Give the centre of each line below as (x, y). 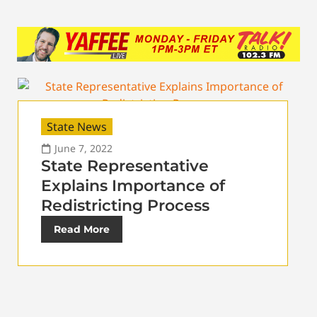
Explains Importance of (133, 186)
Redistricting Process (125, 206)
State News (77, 127)
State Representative (125, 166)
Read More (82, 230)
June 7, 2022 (83, 149)
